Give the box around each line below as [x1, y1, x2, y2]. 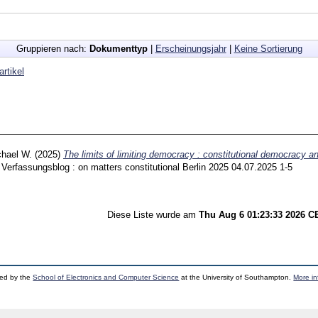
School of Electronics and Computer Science [33, 273, 180, 281]
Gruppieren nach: [16, 43, 89, 54]
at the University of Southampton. [179, 273, 294, 281]
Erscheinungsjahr [155, 43, 226, 54]
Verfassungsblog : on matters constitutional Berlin [1, 161, 209, 172]
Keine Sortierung [234, 43, 302, 54]
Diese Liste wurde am [107, 209, 199, 220]
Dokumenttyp [89, 43, 148, 54]
